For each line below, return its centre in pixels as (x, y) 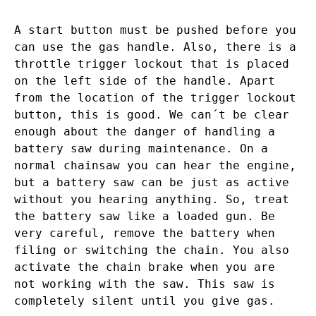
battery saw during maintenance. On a (141, 149)
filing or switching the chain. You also (152, 250)
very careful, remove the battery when (145, 233)
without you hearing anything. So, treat (152, 200)
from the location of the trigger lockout (155, 98)
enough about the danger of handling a (145, 132)
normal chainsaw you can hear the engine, (155, 166)
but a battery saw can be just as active (152, 183)
